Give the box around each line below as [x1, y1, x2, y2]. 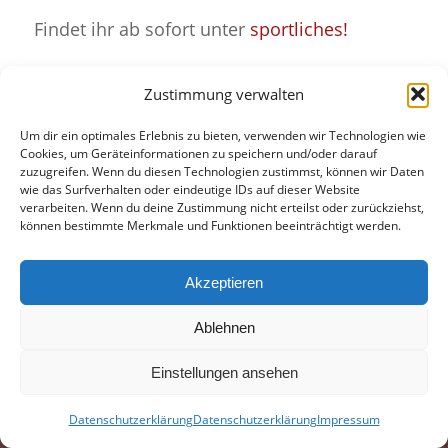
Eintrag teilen [33, 132, 134, 155]
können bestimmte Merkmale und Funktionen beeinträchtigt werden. [20, 217, 401, 234]
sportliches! [249, 15, 348, 41]
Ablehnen [193, 318, 255, 336]
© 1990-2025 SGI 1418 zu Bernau [33, 368, 200, 384]
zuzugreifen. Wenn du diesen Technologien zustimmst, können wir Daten [20, 163, 424, 180]
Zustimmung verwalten [144, 84, 304, 104]
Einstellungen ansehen [150, 363, 298, 381]
